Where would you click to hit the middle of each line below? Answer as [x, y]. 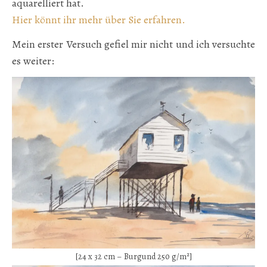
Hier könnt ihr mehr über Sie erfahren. [99, 19]
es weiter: [33, 60]
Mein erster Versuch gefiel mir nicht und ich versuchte [133, 44]
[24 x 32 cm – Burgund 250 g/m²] [133, 257]
